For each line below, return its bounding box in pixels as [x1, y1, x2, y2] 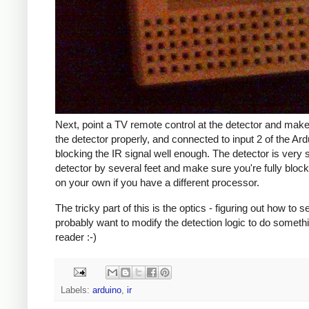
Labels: [61, 285, 92, 295]
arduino [92, 285, 121, 295]
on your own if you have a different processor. [55, 177, 259, 189]
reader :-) [55, 230, 97, 243]
